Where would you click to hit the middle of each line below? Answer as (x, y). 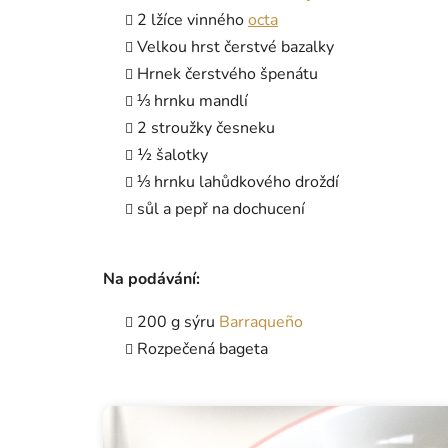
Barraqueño (261, 321)
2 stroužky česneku (206, 127)
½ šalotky (172, 154)
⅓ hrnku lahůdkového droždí (238, 181)
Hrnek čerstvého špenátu (227, 73)
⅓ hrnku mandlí (192, 100)
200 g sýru (176, 321)
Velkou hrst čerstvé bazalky (235, 46)
